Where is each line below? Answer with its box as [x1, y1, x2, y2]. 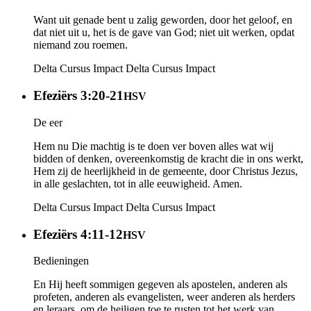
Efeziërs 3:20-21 [33, 88, 124, 103]
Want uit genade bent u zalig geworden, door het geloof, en [33, 14, 292, 26]
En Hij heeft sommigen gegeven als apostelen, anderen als [33, 278, 287, 291]
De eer [33, 116, 62, 128]
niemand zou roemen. [33, 39, 128, 51]
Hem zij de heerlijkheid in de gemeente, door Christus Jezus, [33, 165, 298, 177]
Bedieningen [33, 255, 89, 267]
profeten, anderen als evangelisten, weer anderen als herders [33, 291, 295, 303]
